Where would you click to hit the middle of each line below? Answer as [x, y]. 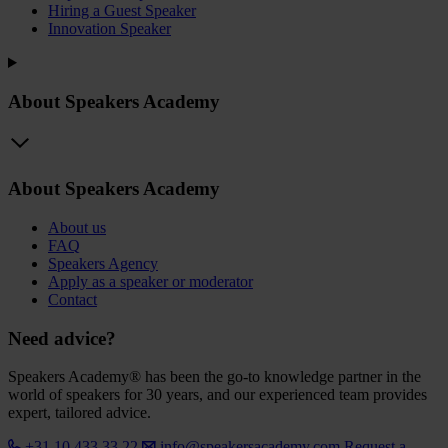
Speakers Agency [103, 263]
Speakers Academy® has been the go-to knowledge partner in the [214, 377]
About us [77, 227]
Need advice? [62, 338]
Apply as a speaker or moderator [150, 281]
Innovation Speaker [109, 28]
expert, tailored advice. [79, 413]
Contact [72, 299]
